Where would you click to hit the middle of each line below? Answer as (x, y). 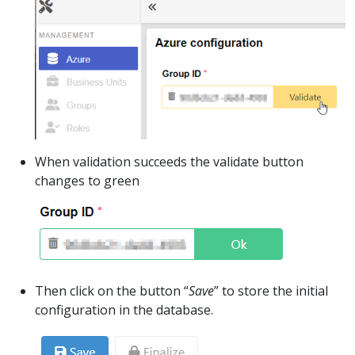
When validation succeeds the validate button (169, 162)
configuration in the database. (124, 310)
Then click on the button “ (112, 291)
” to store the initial (271, 291)
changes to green (87, 181)
